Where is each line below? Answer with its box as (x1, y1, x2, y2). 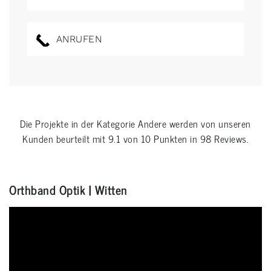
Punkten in (151, 131, 200, 147)
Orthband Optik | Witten (9, 180, 128, 200)
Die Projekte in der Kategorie (20, 116, 139, 132)
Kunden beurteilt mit (22, 131, 108, 147)
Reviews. (211, 131, 249, 147)
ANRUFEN (53, 33, 102, 45)
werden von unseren (166, 116, 251, 132)
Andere (138, 116, 167, 132)
